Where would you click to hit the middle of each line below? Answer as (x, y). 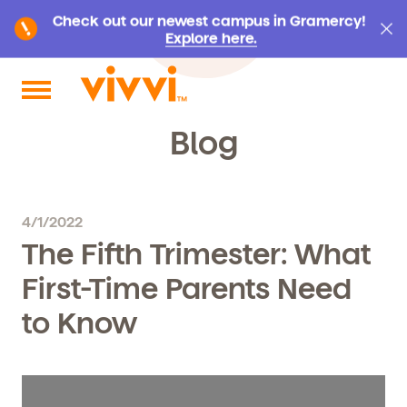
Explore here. (212, 37)
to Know (79, 322)
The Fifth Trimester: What (196, 253)
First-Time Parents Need (187, 288)
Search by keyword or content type (148, 80)
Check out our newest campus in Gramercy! (209, 20)
